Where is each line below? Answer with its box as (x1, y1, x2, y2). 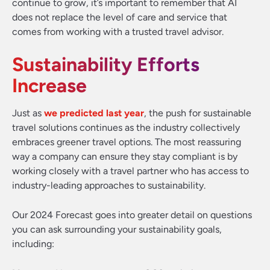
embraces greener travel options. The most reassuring (12, 136, 241, 148)
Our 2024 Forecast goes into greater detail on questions (12, 209, 252, 221)
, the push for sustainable (144, 107, 251, 119)
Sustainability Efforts (12, 53, 199, 76)
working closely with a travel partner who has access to (12, 165, 249, 177)
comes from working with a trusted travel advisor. (12, 26, 224, 37)
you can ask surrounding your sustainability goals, (12, 224, 222, 235)
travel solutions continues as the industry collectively (12, 122, 240, 133)
